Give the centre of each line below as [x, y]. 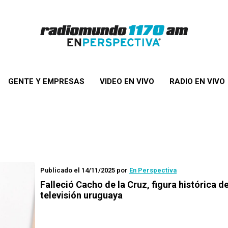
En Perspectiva [153, 170]
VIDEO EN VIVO [127, 81]
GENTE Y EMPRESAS [46, 81]
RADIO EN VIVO [197, 81]
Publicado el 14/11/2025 [78, 170]
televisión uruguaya [81, 195]
